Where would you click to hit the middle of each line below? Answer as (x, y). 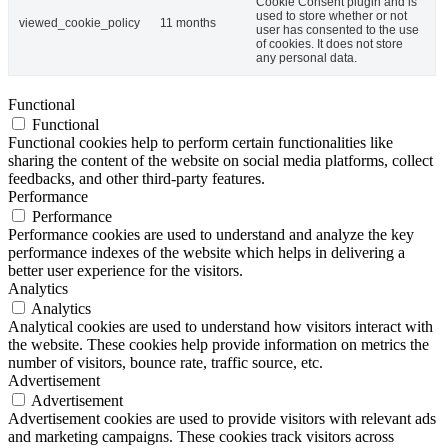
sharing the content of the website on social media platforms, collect (220, 160)
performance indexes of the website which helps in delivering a (206, 252)
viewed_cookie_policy (79, 22)
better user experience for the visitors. (125, 270)
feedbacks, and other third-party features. (136, 178)
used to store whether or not (331, 15)
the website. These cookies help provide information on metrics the (218, 344)
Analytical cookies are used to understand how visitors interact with (220, 326)
